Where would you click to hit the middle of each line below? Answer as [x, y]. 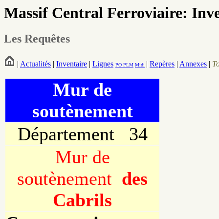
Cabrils [82, 200]
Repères [162, 64]
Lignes [103, 64]
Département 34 [82, 134]
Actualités [35, 64]
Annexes [193, 64]
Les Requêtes [38, 39]
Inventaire [72, 64]
